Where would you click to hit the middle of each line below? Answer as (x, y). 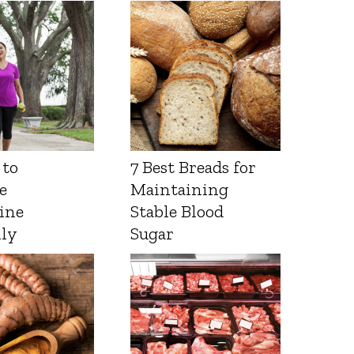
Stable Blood (177, 212)
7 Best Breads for (194, 168)
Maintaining (180, 190)
